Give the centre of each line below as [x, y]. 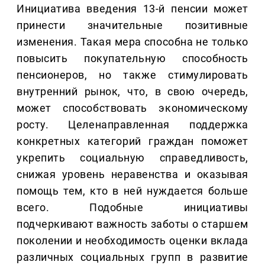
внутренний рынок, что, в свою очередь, [132, 92]
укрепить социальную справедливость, [132, 158]
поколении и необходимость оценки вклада [132, 241]
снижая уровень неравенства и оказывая [132, 174]
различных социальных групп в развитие [132, 257]
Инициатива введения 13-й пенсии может [132, 9]
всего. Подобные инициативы [132, 208]
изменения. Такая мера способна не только [132, 42]
